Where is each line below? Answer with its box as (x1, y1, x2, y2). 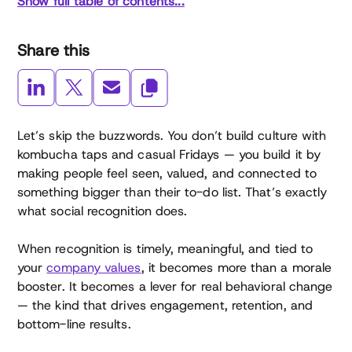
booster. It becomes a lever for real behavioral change (17, 278, 333, 295)
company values (46, 259, 141, 276)
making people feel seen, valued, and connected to (17, 165, 317, 181)
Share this (17, 40, 90, 60)
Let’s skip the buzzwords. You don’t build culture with (17, 127, 327, 144)
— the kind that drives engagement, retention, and (17, 297, 313, 313)
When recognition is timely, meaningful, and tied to (17, 240, 313, 257)
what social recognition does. (17, 203, 188, 219)
